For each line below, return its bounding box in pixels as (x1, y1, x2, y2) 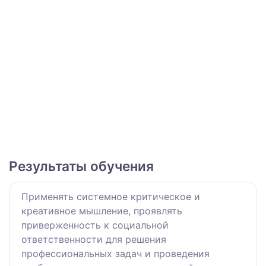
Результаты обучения (9, 157, 154, 174)
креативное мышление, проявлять (21, 204, 182, 217)
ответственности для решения (21, 233, 166, 245)
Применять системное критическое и (21, 190, 200, 202)
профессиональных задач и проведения (21, 247, 210, 259)
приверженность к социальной (21, 218, 169, 231)
